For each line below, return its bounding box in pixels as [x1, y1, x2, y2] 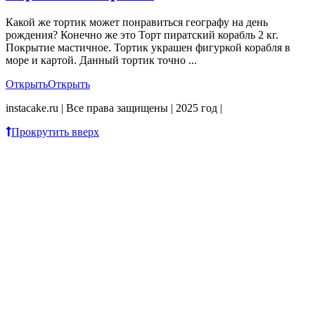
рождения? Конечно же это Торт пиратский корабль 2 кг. [6, 29, 278, 41]
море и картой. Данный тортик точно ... [6, 54, 197, 67]
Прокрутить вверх [11, 126, 99, 139]
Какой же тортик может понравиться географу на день [6, 16, 268, 29]
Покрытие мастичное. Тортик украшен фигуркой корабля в [6, 41, 290, 54]
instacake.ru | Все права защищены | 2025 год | [6, 102, 222, 115]
